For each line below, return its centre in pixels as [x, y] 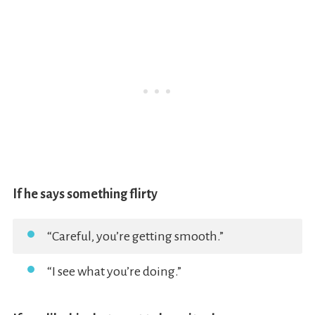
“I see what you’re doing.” [114, 272]
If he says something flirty [85, 194]
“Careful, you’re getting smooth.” [135, 237]
